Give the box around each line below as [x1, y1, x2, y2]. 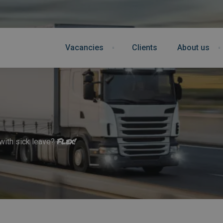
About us [177, 43, 210, 52]
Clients [132, 43, 157, 52]
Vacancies [65, 43, 104, 52]
